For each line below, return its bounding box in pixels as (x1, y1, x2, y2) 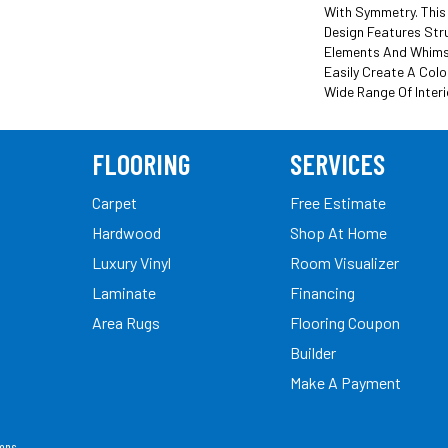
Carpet (92, 192, 137, 212)
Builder (290, 342, 336, 362)
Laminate (92, 282, 156, 302)
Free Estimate (290, 192, 386, 212)
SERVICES (290, 146, 385, 181)
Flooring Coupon (290, 312, 400, 332)
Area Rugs (92, 312, 160, 332)
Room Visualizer (290, 252, 399, 272)
